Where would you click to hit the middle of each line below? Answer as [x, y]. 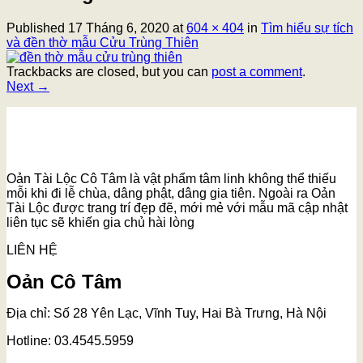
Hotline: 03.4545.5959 [70, 340]
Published [37, 28]
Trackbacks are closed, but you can [109, 71]
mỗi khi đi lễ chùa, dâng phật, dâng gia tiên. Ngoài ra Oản [171, 193]
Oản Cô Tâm [64, 281]
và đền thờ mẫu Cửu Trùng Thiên [102, 42]
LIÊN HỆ [32, 250]
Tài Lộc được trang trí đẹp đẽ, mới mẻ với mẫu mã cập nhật [177, 207]
